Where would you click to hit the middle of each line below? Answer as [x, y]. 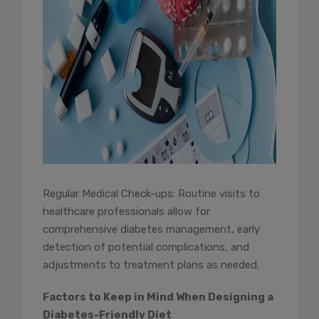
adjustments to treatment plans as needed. [151, 265]
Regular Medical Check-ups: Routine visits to [151, 194]
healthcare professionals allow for [126, 212]
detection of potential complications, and [146, 247]
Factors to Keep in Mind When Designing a [158, 297]
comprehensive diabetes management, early [151, 230]
